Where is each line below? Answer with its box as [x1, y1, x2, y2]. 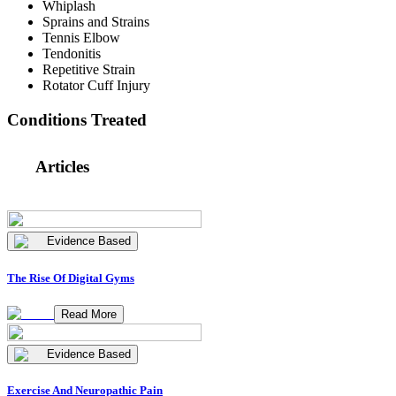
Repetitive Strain [42, 62, 135, 78]
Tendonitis [42, 46, 101, 62]
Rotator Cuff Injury [42, 78, 150, 94]
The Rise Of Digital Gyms [7, 270, 134, 285]
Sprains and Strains [42, 14, 149, 30]
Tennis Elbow [42, 30, 120, 46]
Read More [61, 307, 117, 321]
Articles [35, 156, 89, 176]
